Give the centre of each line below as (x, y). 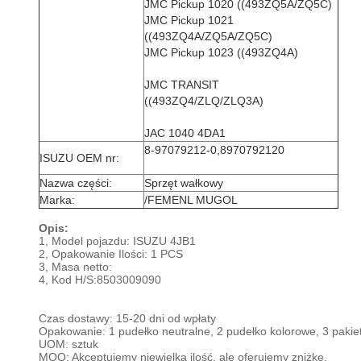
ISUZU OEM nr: (79, 158)
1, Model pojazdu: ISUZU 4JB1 (117, 241)
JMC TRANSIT (182, 85)
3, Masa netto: (75, 267)
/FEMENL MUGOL (191, 200)
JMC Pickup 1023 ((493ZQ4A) (221, 52)
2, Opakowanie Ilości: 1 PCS (111, 254)
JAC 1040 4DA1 (185, 133)
